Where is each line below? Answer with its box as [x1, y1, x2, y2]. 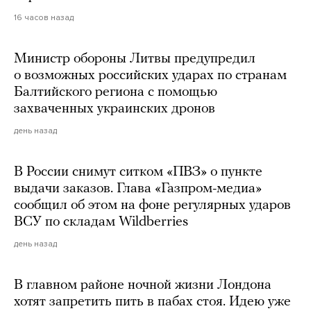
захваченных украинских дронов [14, 102, 215, 117]
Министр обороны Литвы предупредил [14, 52, 255, 67]
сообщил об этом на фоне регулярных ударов [14, 199, 291, 213]
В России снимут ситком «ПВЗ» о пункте [14, 165, 262, 180]
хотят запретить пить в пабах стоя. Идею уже [14, 295, 291, 310]
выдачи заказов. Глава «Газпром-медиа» [14, 182, 262, 196]
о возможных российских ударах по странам [14, 69, 287, 83]
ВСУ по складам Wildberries [14, 215, 188, 230]
